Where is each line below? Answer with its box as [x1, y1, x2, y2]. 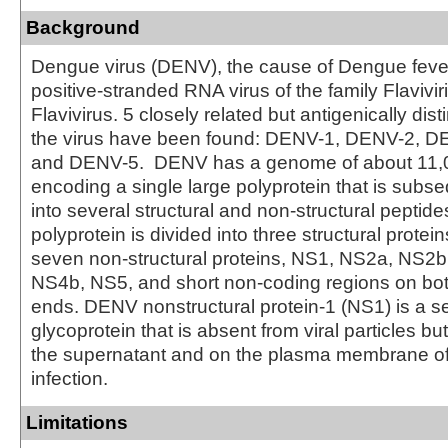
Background [26, 16, 140, 38]
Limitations [26, 411, 128, 433]
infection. [31, 367, 108, 389]
